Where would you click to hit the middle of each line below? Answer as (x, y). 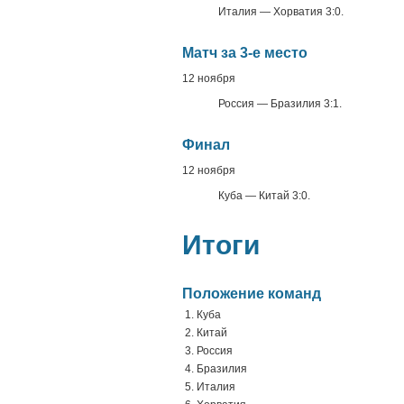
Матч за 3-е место (245, 53)
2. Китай (206, 333)
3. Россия (209, 351)
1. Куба (203, 315)
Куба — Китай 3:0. (264, 196)
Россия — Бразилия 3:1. (280, 104)
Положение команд (252, 294)
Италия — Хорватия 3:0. (281, 12)
